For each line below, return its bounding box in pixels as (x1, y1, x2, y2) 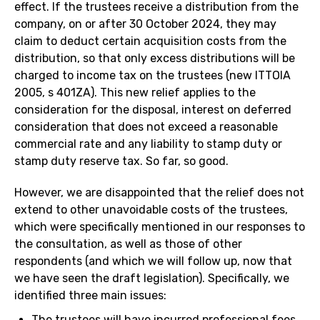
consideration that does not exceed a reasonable (14, 120, 278, 134)
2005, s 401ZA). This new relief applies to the (14, 86, 256, 100)
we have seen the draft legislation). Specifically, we (14, 271, 289, 286)
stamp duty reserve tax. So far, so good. (14, 154, 229, 169)
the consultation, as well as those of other (14, 237, 242, 251)
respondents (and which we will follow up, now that (14, 254, 292, 269)
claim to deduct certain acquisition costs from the (14, 34, 286, 49)
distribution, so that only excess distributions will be (14, 51, 295, 66)
